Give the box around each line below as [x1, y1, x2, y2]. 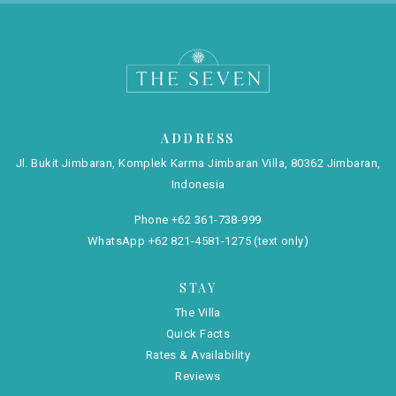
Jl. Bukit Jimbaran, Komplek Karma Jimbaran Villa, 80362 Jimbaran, [15, 156, 381, 170]
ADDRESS [161, 130, 235, 147]
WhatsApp [87, 234, 148, 247]
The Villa [175, 306, 221, 319]
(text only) [251, 234, 309, 247]
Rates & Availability [145, 348, 251, 362]
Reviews [175, 369, 221, 383]
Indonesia [171, 178, 225, 191]
